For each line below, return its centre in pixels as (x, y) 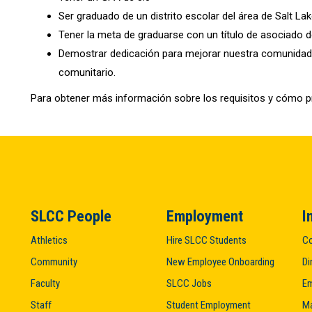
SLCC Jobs (189, 283)
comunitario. (87, 72)
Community (54, 262)
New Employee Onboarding (220, 262)
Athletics (49, 240)
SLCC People (71, 216)
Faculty (45, 283)
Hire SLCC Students (206, 240)
